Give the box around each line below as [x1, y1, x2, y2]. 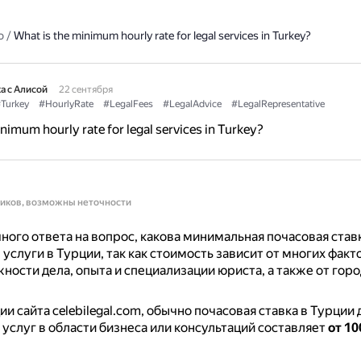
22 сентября [58, 84, 113, 95]
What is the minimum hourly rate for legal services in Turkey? [13, 29, 311, 42]
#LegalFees [102, 98, 153, 110]
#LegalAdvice [162, 98, 222, 110]
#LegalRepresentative [230, 98, 325, 110]
